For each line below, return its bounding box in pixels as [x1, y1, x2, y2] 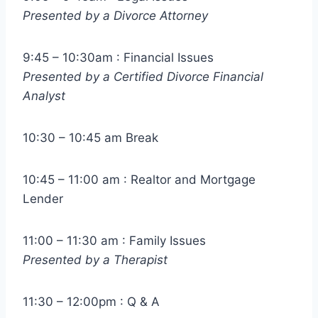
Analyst [23, 89, 65, 104]
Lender [23, 192, 63, 207]
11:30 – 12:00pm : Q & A [23, 295, 160, 309]
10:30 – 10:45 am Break [23, 131, 158, 146]
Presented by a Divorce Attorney [23, 9, 208, 23]
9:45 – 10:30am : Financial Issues [23, 50, 214, 65]
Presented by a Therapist [23, 253, 168, 268]
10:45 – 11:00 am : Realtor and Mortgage [23, 172, 256, 187]
